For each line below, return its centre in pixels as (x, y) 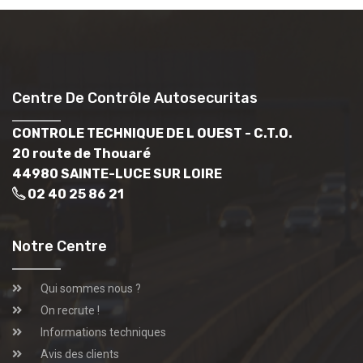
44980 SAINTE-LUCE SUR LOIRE (117, 173)
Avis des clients (80, 354)
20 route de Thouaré (81, 153)
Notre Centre (60, 246)
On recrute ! (70, 310)
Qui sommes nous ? (91, 288)
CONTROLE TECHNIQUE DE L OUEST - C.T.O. (152, 133)
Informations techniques (103, 332)
